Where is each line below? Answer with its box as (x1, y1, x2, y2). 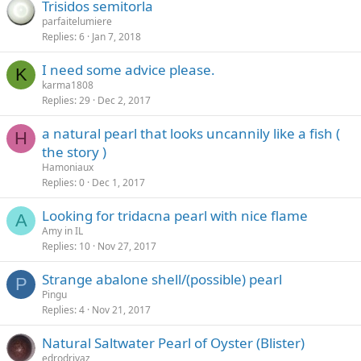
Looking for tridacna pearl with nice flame (42, 206, 308, 225)
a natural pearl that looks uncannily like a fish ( (42, 124, 340, 143)
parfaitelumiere (42, 15, 112, 28)
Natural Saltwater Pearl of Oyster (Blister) (42, 334, 305, 352)
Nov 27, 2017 (98, 239, 156, 253)
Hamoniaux (42, 160, 93, 174)
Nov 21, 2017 (92, 303, 151, 317)
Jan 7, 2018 (92, 30, 141, 44)
